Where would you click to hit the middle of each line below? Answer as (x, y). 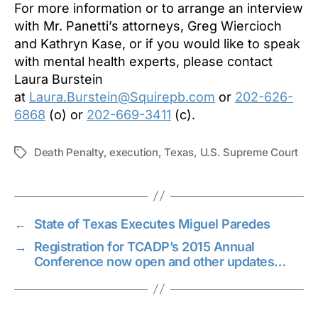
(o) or (66, 114)
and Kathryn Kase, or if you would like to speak (157, 43)
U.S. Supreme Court (249, 152)
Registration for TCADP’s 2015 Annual (144, 246)
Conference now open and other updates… (160, 261)
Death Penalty (69, 152)
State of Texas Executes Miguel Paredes (152, 224)
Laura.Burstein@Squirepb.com (122, 97)
